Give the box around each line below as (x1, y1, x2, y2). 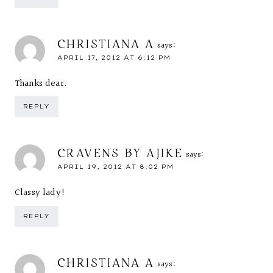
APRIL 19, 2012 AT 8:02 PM (57, 163, 174, 171)
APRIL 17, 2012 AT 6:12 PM (57, 53, 171, 62)
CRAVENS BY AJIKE (57, 145, 183, 160)
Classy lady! (15, 186, 65, 200)
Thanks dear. (15, 76, 66, 91)
